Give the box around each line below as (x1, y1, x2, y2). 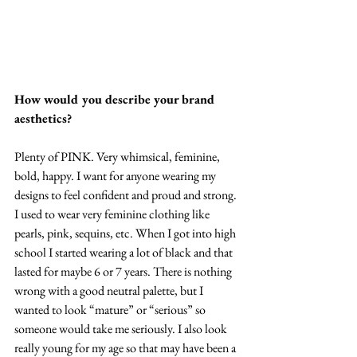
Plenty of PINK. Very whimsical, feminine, (14, 147, 222, 165)
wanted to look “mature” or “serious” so (14, 300, 208, 318)
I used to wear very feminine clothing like (14, 205, 212, 222)
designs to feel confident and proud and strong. (14, 186, 239, 203)
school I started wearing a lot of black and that (14, 243, 235, 261)
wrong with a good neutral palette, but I (14, 281, 206, 299)
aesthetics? (14, 109, 72, 127)
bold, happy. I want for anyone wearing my (14, 167, 218, 184)
